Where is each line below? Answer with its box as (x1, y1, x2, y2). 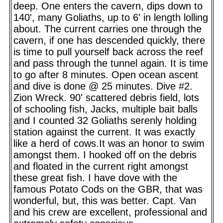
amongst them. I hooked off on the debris (13, 149, 197, 160)
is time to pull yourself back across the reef (13, 46, 203, 57)
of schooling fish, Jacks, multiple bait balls (13, 103, 198, 114)
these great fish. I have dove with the (13, 172, 177, 183)
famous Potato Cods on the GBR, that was (13, 183, 203, 195)
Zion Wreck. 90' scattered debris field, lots (13, 92, 199, 103)
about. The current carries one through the (13, 23, 202, 34)
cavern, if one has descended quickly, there (13, 34, 205, 46)
